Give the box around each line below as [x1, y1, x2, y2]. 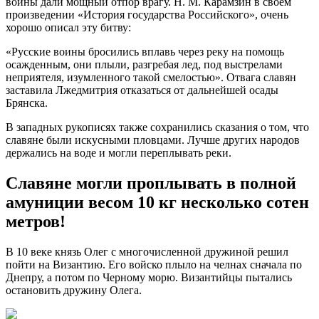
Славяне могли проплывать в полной [6, 173, 296, 192]
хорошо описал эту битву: [6, 21, 131, 33]
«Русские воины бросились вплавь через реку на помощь [6, 46, 284, 58]
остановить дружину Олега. [6, 283, 142, 296]
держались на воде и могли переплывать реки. [6, 147, 231, 159]
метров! [6, 211, 66, 231]
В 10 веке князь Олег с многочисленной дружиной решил [6, 245, 288, 258]
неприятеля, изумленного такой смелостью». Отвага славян [6, 71, 296, 83]
